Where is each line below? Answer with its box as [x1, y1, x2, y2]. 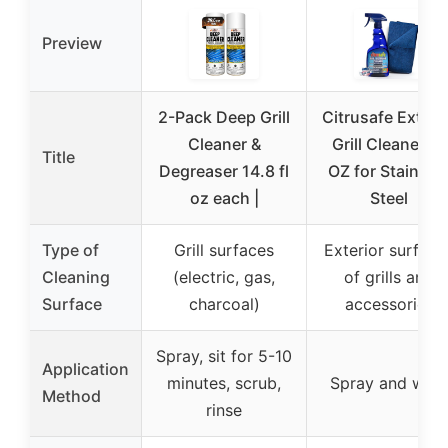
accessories [344, 294, 434, 315]
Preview [42, 33, 102, 54]
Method [42, 386, 101, 407]
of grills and [344, 267, 434, 288]
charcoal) [188, 294, 260, 315]
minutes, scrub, [167, 373, 281, 394]
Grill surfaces [174, 240, 274, 261]
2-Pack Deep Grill [158, 107, 290, 128]
